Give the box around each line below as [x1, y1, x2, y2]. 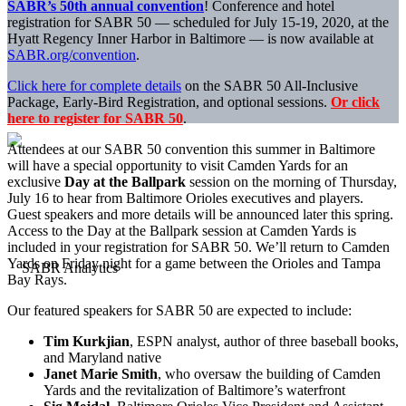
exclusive [7, 174, 64, 190]
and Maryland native [43, 350, 161, 366]
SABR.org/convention [7, 47, 136, 63]
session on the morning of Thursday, [186, 174, 397, 190]
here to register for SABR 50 [7, 111, 183, 127]
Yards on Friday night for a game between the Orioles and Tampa [7, 256, 381, 272]
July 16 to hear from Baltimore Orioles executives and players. [7, 190, 363, 207]
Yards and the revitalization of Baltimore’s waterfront [43, 382, 345, 399]
